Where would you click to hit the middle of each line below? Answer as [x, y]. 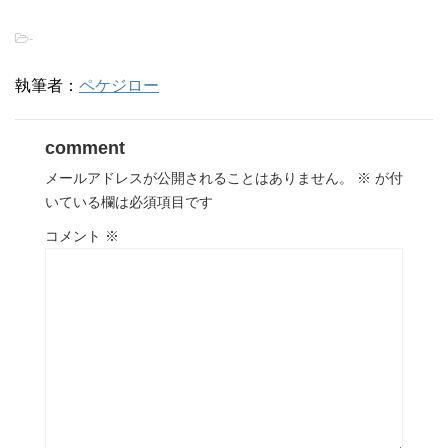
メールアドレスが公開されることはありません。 [199, 178]
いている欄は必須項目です [129, 202]
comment [85, 148]
